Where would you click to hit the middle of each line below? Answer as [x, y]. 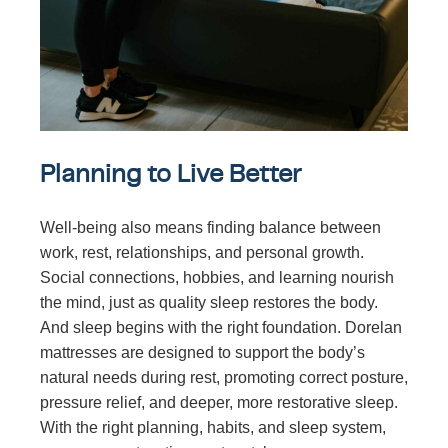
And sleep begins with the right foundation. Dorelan [221, 328]
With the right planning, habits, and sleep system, [213, 428]
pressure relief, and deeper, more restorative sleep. [219, 403]
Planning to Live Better [171, 173]
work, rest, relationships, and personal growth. [202, 253]
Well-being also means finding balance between [210, 228]
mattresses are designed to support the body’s [202, 353]
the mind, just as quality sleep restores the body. [209, 303]
